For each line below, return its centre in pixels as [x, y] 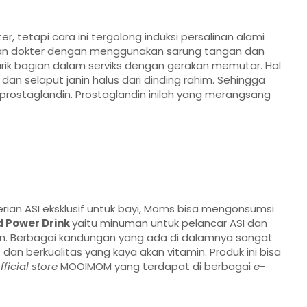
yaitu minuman [111, 223]
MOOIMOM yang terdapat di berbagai [156, 267]
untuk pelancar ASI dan [209, 223]
